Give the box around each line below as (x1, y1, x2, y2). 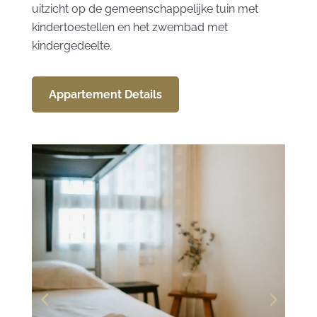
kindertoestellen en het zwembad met (31, 21, 228, 34)
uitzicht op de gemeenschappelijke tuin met (31, 2, 258, 16)
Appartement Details (48, 88, 162, 101)
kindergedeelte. (31, 39, 112, 52)
